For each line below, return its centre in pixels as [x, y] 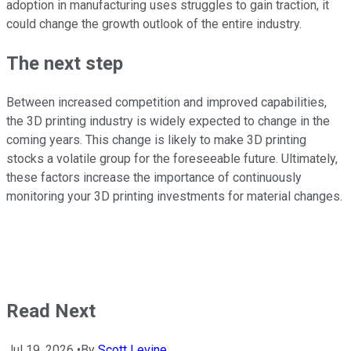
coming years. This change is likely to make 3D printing [156, 139]
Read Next [51, 311]
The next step [65, 63]
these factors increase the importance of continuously [154, 177]
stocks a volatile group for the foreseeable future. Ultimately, [172, 158]
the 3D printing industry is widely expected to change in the [168, 121]
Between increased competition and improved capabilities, [166, 102]
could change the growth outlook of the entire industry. [154, 24]
